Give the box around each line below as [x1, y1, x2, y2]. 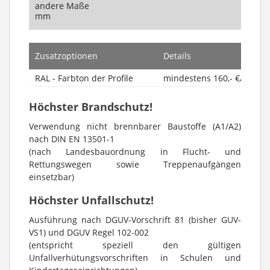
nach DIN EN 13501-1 [29, 133, 115, 145]
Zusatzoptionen [35, 49, 98, 61]
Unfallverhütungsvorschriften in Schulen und [29, 251, 241, 263]
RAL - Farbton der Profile [35, 72, 133, 84]
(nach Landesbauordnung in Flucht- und [29, 145, 241, 157]
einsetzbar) [29, 171, 74, 183]
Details [163, 49, 191, 61]
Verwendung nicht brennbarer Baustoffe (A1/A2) [29, 120, 241, 132]
